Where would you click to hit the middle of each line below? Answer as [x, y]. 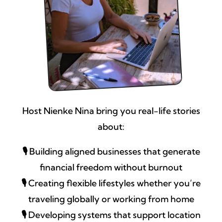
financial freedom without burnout [111, 167]
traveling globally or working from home [111, 199]
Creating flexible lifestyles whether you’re [113, 183]
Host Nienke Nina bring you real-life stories [111, 111]
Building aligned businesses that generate [113, 152]
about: [111, 127]
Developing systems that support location [113, 215]
